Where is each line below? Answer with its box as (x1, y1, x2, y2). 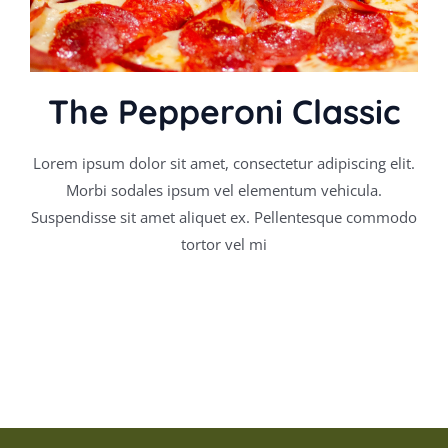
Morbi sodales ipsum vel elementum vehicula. (66, 179, 382, 200)
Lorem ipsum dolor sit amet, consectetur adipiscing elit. (33, 152, 415, 173)
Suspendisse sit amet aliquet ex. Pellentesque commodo (31, 206, 417, 227)
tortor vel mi (181, 233, 267, 254)
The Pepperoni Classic (48, 89, 400, 132)
